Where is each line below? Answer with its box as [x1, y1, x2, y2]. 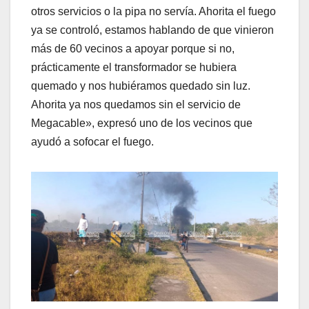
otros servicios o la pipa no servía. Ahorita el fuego [31, 5, 276, 17]
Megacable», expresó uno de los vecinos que [31, 117, 252, 129]
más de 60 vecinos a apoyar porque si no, [31, 42, 235, 54]
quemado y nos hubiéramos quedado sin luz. [31, 79, 250, 92]
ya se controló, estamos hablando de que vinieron [31, 23, 274, 36]
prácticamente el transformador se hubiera [31, 61, 237, 73]
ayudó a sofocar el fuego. [31, 135, 154, 148]
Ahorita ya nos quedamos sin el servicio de [31, 98, 241, 110]
